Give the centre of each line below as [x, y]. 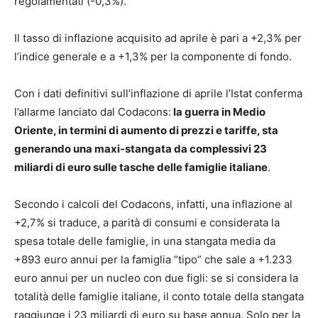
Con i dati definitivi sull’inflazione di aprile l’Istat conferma [158, 94]
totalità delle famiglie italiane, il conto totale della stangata [159, 297]
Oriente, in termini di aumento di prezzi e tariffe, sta [146, 131]
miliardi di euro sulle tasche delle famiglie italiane [141, 168]
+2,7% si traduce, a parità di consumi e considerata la [147, 223]
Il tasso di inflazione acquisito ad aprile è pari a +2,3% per [158, 38]
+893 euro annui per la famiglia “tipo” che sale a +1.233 [153, 260]
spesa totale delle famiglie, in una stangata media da [145, 241]
